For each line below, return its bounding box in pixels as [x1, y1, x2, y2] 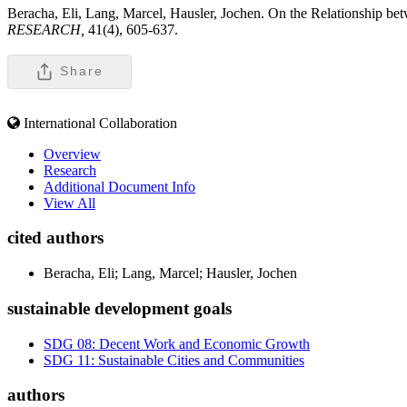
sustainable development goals [7, 298, 232, 318]
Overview [44, 145, 101, 162]
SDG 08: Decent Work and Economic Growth [44, 335, 310, 352]
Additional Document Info [44, 178, 195, 194]
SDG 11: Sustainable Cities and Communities [44, 352, 304, 368]
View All [44, 194, 95, 211]
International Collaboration [24, 114, 177, 131]
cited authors [7, 228, 104, 248]
